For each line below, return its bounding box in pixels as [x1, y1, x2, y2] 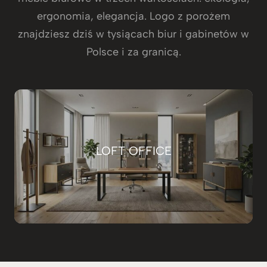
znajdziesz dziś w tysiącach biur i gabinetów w [18, 27, 249, 41]
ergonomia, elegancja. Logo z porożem [37, 10, 230, 23]
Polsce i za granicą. [86, 45, 181, 59]
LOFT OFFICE [95, 143, 172, 158]
